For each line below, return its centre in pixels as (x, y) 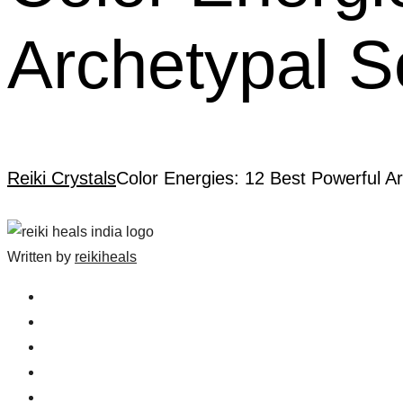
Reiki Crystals (62, 179)
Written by (39, 257)
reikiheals (106, 257)
